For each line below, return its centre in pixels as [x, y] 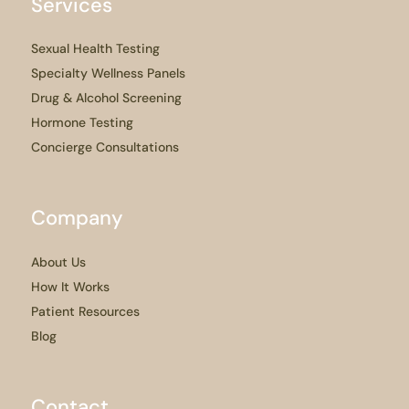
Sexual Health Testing [95, 49]
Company [77, 218]
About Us [58, 262]
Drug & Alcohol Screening [106, 98]
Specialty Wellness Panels [108, 73]
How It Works [70, 286]
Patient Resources [85, 311]
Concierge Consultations [105, 147]
